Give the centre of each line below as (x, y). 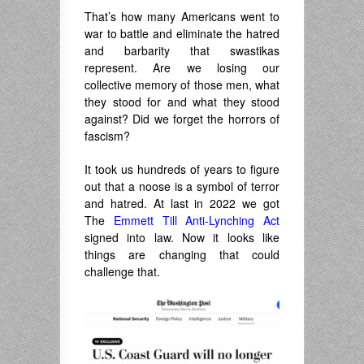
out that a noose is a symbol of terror (182, 186)
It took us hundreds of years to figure (182, 169)
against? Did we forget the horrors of (182, 119)
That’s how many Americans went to (182, 17)
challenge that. (122, 272)
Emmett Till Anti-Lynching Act (196, 221)
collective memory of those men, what (182, 85)
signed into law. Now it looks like (182, 238)
